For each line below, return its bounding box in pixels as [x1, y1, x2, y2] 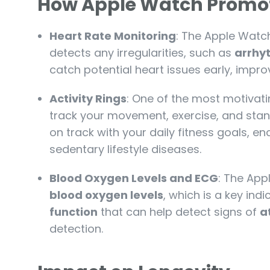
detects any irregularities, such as [49, 45, 234, 61]
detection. [49, 221, 103, 237]
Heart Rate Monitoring [49, 28, 176, 44]
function [49, 204, 98, 220]
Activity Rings [49, 91, 127, 107]
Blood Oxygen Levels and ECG [49, 171, 218, 186]
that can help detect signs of [98, 204, 260, 220]
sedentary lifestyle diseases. [49, 142, 201, 157]
